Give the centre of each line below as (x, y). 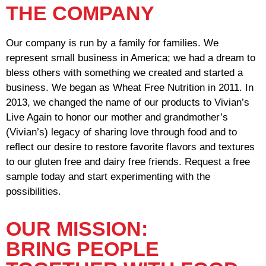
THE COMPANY (80, 13)
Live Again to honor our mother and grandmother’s (117, 118)
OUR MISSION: (77, 229)
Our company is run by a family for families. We (112, 43)
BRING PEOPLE (83, 249)
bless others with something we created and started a (124, 73)
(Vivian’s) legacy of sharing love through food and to (121, 132)
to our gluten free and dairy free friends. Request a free (128, 162)
